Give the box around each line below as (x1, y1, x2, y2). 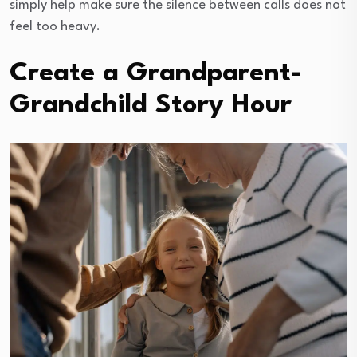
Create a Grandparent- (10, 60, 301, 87)
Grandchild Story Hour (10, 92, 292, 119)
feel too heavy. (10, 19, 100, 33)
